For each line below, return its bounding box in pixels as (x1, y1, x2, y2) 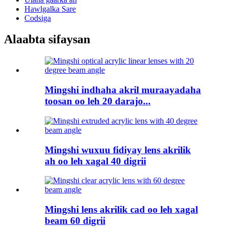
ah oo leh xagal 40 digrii (45, 155, 146, 166)
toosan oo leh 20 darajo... (45, 96, 151, 107)
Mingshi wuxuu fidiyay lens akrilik (45, 144, 191, 155)
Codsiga (24, 13, 51, 22)
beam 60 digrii (45, 215, 105, 226)
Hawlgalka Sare (24, 4, 76, 13)
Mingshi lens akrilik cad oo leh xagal (45, 204, 198, 215)
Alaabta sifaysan (4, 33, 90, 46)
